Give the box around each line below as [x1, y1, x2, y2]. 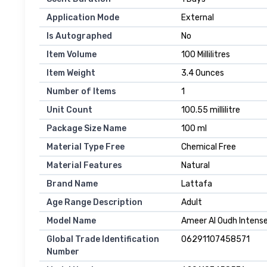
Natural [181, 160, 210, 171]
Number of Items [46, 86, 116, 97]
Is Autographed [46, 31, 112, 42]
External [181, 13, 214, 23]
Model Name [46, 216, 96, 226]
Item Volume [46, 49, 97, 60]
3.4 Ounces [181, 68, 224, 79]
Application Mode [46, 13, 119, 23]
